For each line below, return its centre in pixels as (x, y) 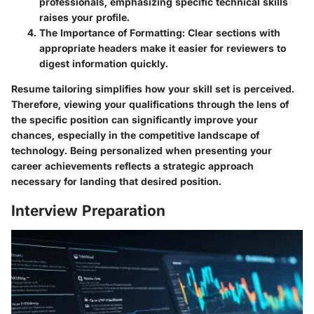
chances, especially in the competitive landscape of (135, 135)
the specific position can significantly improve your (135, 120)
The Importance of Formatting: (112, 33)
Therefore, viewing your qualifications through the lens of (150, 104)
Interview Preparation (88, 211)
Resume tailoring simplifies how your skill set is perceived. (153, 89)
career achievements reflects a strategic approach (132, 166)
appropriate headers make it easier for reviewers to (163, 48)
